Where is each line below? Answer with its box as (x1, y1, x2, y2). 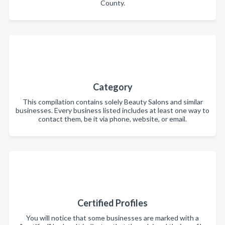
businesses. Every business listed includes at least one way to (16, 105, 209, 115)
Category (92, 81, 133, 92)
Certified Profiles (77, 197, 148, 208)
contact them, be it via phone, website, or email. (38, 114, 187, 123)
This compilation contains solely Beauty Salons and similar (22, 97, 203, 106)
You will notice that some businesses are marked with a (26, 213, 199, 222)
